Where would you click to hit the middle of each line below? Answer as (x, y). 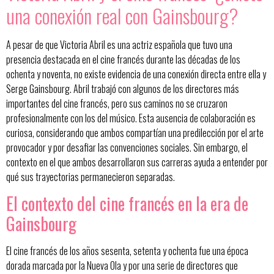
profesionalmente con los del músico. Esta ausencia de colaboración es (131, 118)
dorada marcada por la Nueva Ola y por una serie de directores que (122, 265)
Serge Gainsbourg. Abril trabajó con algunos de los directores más (123, 89)
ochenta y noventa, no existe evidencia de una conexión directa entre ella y (136, 74)
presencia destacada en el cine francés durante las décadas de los (123, 60)
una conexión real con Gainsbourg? (122, 16)
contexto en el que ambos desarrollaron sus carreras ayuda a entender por (137, 162)
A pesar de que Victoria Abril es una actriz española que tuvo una (119, 45)
